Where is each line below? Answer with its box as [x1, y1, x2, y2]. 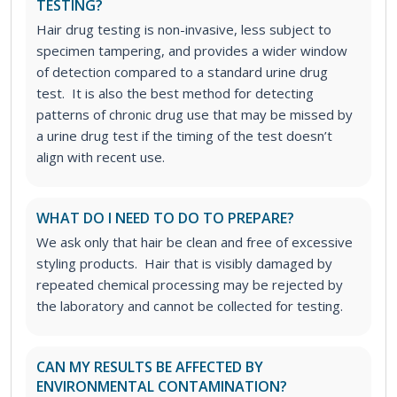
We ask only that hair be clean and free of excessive [36, 233, 353, 252]
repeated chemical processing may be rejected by [36, 276, 343, 294]
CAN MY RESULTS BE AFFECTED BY [36, 357, 263, 378]
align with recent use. [36, 148, 165, 167]
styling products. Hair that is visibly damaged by [36, 254, 332, 273]
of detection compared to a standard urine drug [36, 63, 328, 82]
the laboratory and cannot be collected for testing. [36, 297, 350, 315]
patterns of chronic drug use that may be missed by [36, 105, 353, 124]
